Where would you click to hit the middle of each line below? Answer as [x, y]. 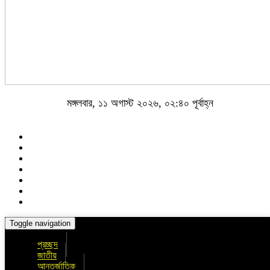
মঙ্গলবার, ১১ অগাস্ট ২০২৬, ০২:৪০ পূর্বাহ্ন [140, 103]
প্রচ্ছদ [48, 244]
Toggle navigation [40, 223]
